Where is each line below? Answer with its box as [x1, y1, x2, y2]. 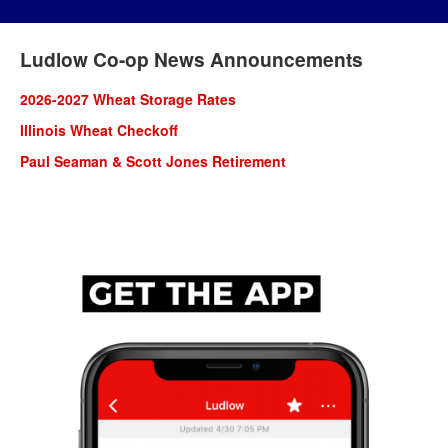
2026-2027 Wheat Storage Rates [20, 89, 236, 109]
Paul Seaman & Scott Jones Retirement [20, 151, 286, 171]
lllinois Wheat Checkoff [20, 120, 178, 140]
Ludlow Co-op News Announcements [20, 45, 363, 73]
